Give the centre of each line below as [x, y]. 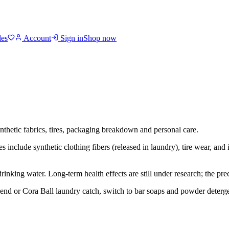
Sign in [71, 38]
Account [37, 38]
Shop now [100, 38]
